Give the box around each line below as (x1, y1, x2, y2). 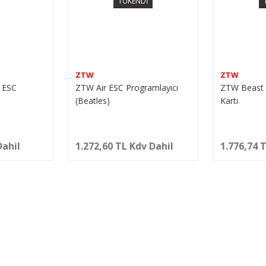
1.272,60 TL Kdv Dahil (75, 139, 173, 153)
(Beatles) (75, 94, 110, 106)
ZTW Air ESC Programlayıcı (75, 81, 178, 93)
